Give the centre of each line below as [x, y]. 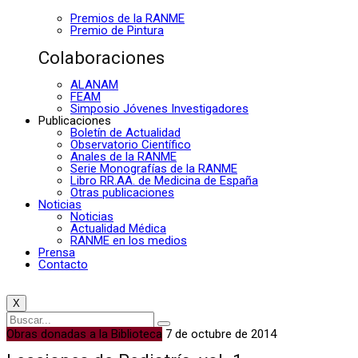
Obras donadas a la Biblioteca [84, 334]
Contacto [63, 264]
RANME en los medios [129, 240]
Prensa [57, 252]
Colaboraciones [101, 58]
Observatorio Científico [131, 144]
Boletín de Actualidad [125, 132]
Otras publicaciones [122, 192]
